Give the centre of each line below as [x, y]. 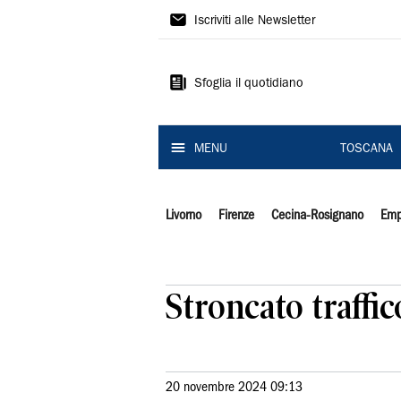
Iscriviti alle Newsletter [255, 21]
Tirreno [201, 51]
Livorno [183, 216]
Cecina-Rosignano [317, 216]
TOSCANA [366, 149]
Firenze [236, 216]
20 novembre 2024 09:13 [234, 388]
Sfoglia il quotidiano [249, 84]
